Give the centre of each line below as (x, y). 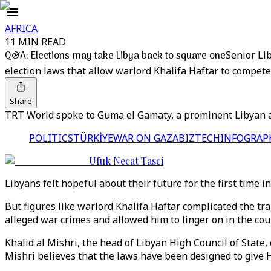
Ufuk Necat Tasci (126, 161)
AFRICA (21, 28)
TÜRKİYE (93, 138)
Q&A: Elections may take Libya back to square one (115, 56)
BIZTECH (199, 138)
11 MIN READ (35, 42)
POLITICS (51, 138)
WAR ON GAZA (146, 138)
